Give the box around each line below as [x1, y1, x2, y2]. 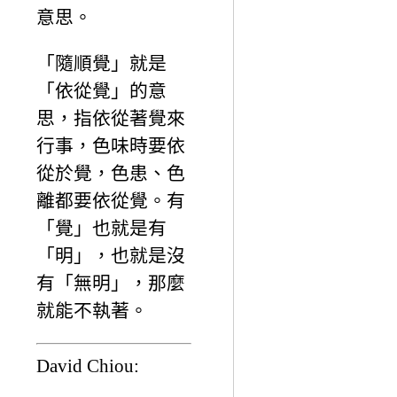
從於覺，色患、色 [36, 163, 185, 184]
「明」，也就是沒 [36, 245, 185, 267]
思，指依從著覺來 [36, 108, 185, 129]
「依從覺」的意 [36, 81, 167, 102]
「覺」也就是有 [36, 218, 167, 239]
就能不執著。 [36, 300, 148, 322]
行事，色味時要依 [36, 136, 185, 157]
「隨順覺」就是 [36, 53, 167, 74]
